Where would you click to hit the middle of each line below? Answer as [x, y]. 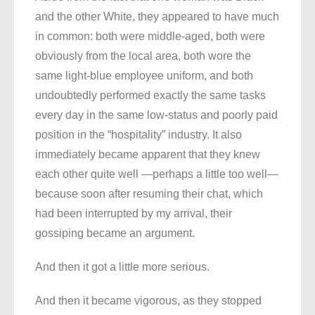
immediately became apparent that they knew [148, 155]
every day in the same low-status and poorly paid [156, 115]
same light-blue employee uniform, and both [144, 76]
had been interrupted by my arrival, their [134, 214]
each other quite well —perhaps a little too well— [157, 174]
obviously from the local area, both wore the [143, 56]
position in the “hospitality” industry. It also [139, 135]
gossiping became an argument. [115, 233]
